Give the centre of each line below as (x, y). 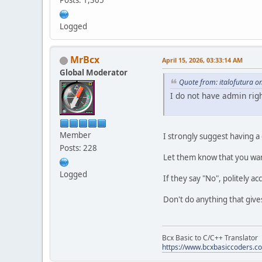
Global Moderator (94, 73)
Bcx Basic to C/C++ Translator (210, 237)
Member (75, 135)
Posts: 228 (78, 148)
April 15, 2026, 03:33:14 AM (202, 60)
